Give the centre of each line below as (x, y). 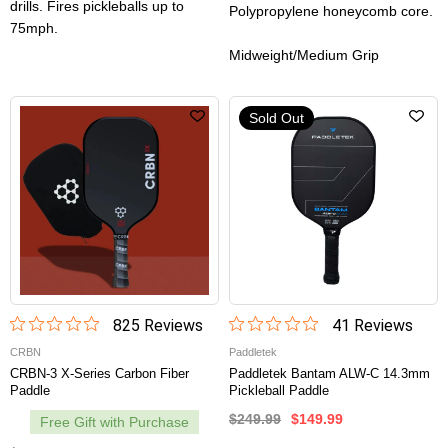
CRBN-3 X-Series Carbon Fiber (99, 374)
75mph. (34, 28)
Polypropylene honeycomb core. (331, 11)
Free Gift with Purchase (114, 422)
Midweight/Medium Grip (304, 55)
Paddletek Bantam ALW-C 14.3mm (329, 374)
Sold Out (276, 118)
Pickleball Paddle (279, 391)
